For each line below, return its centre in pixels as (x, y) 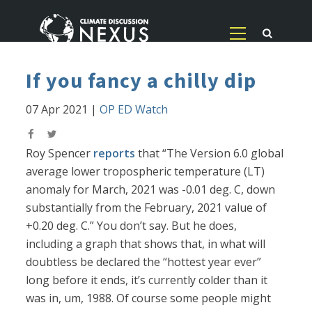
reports (115, 154)
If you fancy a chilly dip (141, 80)
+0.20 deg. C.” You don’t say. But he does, (132, 226)
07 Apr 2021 (57, 110)
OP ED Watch (134, 110)
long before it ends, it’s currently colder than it (147, 280)
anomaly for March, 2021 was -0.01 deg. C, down (151, 190)
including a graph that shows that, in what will (146, 244)
